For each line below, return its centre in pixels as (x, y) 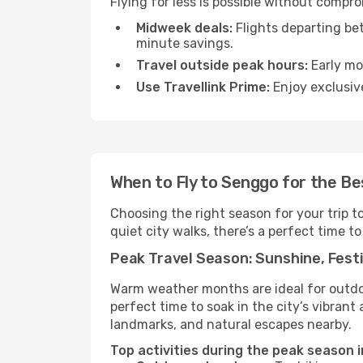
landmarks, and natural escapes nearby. (231, 325)
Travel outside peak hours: (222, 65)
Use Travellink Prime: (203, 87)
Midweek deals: (184, 28)
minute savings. (185, 43)
